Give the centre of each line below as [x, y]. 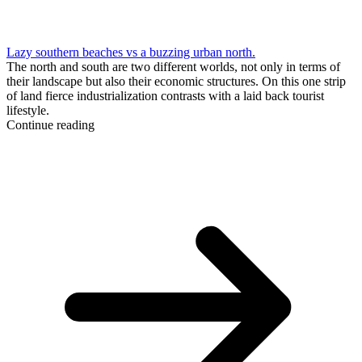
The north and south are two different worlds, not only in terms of [173, 66]
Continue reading [51, 124]
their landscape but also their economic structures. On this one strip [176, 81]
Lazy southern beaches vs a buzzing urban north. [131, 52]
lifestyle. [28, 110]
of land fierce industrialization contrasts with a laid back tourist [165, 95]
